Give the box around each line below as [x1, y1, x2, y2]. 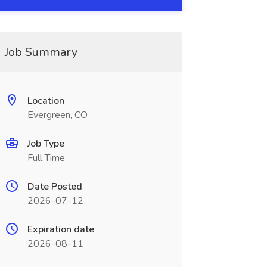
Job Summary [4, 44, 77, 60]
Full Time [27, 151, 65, 164]
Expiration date [27, 223, 94, 236]
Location [27, 94, 64, 107]
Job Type [27, 137, 64, 150]
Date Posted [27, 180, 82, 193]
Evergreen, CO [27, 108, 88, 122]
